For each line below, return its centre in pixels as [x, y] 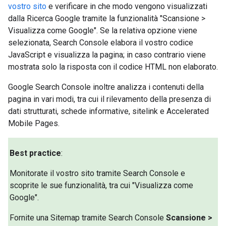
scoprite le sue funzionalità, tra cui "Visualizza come [102, 185]
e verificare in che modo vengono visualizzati [127, 6]
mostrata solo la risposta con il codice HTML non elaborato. [113, 67]
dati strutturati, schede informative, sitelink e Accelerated [108, 111]
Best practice [36, 153]
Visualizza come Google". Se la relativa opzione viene [103, 30]
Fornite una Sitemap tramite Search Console [88, 217]
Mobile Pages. [34, 123]
